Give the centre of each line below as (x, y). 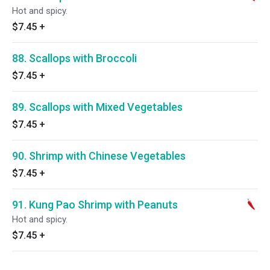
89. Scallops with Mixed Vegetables (97, 107)
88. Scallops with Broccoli (74, 58)
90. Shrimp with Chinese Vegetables (99, 156)
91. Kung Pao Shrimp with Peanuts (95, 205)
